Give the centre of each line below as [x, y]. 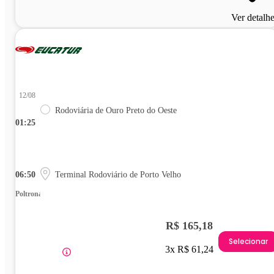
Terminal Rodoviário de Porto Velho [118, 175]
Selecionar [248, 241]
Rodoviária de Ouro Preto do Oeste [116, 111]
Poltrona [29, 194]
